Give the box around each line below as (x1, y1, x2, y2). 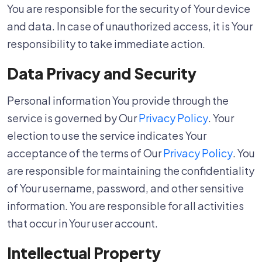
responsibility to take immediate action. (7, 37, 205, 50)
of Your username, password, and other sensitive (7, 181, 244, 195)
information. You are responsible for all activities (7, 199, 244, 212)
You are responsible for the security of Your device (7, 2, 250, 15)
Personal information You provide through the (7, 94, 229, 107)
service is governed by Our (7, 111, 139, 125)
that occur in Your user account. (7, 216, 158, 230)
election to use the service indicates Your (7, 129, 206, 142)
